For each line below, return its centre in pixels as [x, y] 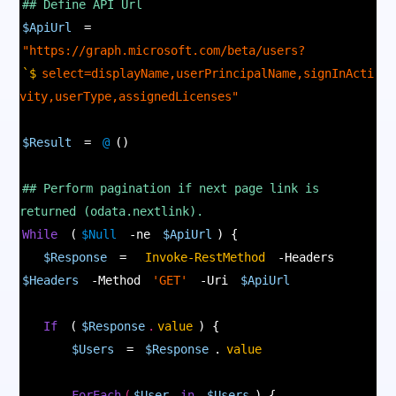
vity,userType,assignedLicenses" [129, 96]
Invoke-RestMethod [206, 257]
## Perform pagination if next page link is [171, 188]
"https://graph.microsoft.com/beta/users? [164, 50]
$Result [47, 142]
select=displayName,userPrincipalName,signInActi [207, 73]
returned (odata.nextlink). [112, 211]
